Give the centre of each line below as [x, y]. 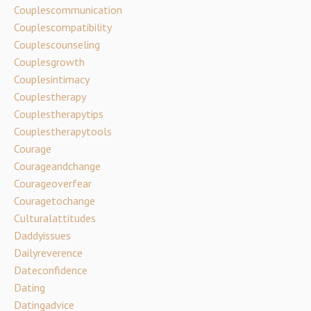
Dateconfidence [51, 270]
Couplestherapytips [59, 114]
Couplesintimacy [52, 79]
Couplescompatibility [63, 27]
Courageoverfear [53, 183]
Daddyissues [42, 235]
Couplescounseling [57, 44]
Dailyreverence [48, 253]
